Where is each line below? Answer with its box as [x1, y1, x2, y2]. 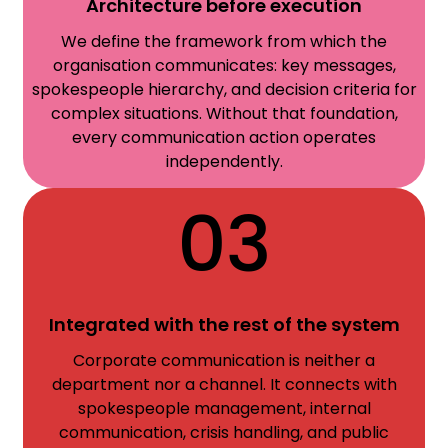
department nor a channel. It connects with [51, 373, 397, 397]
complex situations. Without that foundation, [50, 101, 398, 125]
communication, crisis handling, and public [59, 421, 389, 445]
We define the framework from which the [61, 29, 387, 53]
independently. [165, 149, 283, 173]
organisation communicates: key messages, [52, 53, 396, 77]
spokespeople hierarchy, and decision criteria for [31, 77, 417, 101]
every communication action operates [72, 125, 376, 149]
